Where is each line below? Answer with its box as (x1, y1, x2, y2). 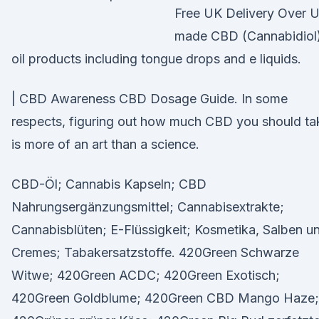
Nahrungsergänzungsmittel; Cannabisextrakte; (11, 199, 284, 214)
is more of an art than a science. (11, 137, 199, 152)
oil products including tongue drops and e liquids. (11, 51, 301, 66)
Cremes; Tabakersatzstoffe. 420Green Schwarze (11, 245, 299, 260)
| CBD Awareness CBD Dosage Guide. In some (11, 91, 288, 106)
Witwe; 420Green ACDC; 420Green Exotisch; (11, 268, 280, 283)
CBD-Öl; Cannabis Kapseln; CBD (11, 177, 206, 192)
